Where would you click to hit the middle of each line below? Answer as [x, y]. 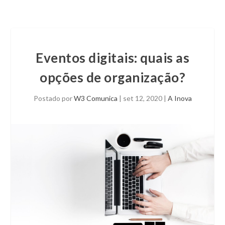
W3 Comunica [95, 98]
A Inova [180, 98]
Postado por [53, 98]
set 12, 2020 [142, 98]
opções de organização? [113, 77]
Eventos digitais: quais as [113, 58]
